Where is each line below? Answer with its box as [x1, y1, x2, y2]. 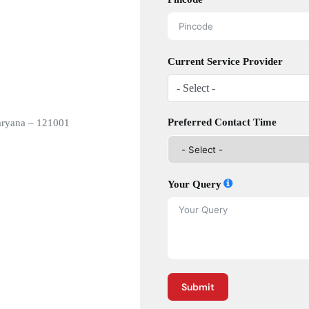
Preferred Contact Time [168, 117, 277, 128]
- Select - [177, 82, 216, 94]
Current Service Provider [168, 56, 283, 67]
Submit [181, 281, 215, 293]
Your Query [168, 179, 222, 190]
